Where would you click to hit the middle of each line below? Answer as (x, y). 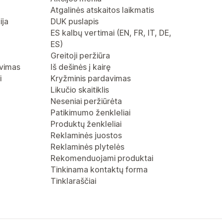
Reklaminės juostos (86, 135)
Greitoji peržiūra (80, 55)
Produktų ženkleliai (86, 124)
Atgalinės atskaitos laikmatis (102, 10)
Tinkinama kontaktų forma (99, 169)
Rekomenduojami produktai (102, 158)
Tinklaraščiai (73, 181)
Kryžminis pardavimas (91, 78)
